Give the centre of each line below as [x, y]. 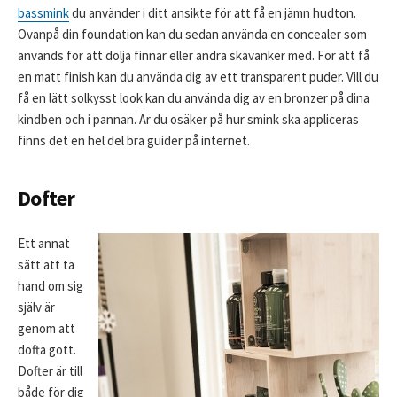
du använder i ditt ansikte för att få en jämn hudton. [213, 12]
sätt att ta [46, 265]
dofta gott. [47, 350]
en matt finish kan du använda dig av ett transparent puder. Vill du [198, 76]
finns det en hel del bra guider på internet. [134, 140]
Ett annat [44, 244]
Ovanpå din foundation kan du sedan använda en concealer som [192, 34]
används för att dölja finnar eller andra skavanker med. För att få [194, 55]
